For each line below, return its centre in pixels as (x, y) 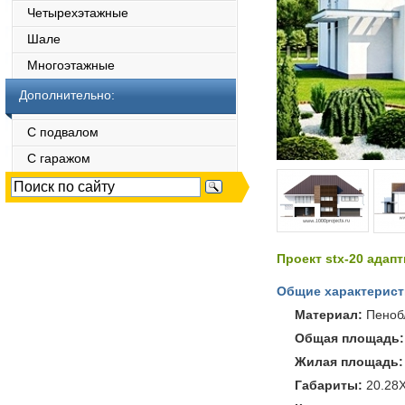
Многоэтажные (60, 65)
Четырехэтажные (67, 13)
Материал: (330, 315)
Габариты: (329, 385)
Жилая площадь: (349, 362)
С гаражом (48, 158)
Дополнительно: (67, 95)
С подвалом (52, 132)
